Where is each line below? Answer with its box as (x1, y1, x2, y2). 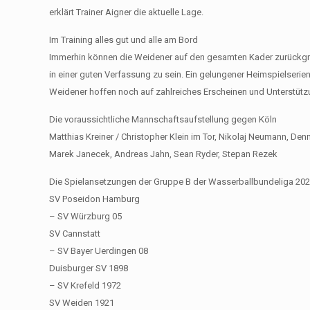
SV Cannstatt (49, 228, 101, 239)
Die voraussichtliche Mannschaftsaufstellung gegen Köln (49, 113, 277, 125)
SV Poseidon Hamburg (49, 193, 140, 204)
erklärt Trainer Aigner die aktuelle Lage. (49, 6, 204, 17)
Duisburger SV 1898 (49, 262, 129, 273)
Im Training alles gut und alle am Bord (49, 34, 199, 45)
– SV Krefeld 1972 (49, 280, 122, 291)
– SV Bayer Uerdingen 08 (49, 245, 149, 256)
